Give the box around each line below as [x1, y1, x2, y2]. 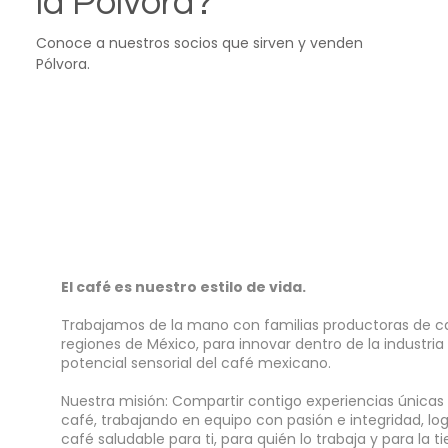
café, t [61, 410, 108, 431]
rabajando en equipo [107, 410, 257, 431]
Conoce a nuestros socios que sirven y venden [35, 32, 363, 53]
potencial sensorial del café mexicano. [61, 353, 332, 374]
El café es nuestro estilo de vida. [61, 277, 307, 298]
